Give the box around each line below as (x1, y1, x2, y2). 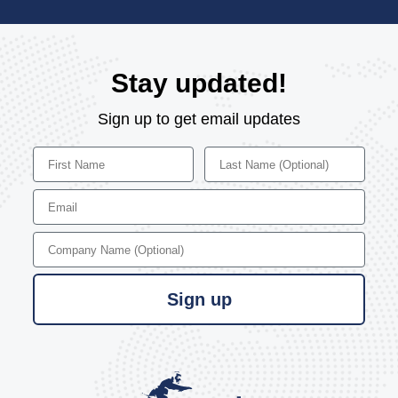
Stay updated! (111, 68, 287, 98)
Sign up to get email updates (98, 109, 300, 128)
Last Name (203, 145, 269, 161)
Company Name (32, 230, 131, 246)
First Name (32, 145, 99, 161)
